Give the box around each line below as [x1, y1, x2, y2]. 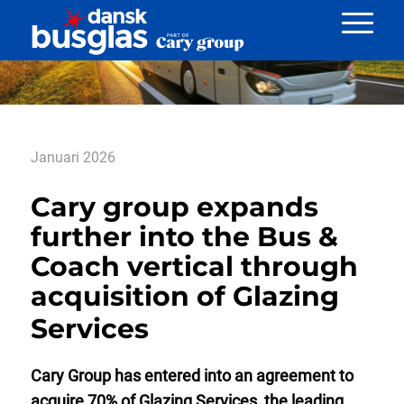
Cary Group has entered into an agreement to [30, 365, 353, 385]
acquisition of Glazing [30, 279, 339, 313]
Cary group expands [30, 189, 318, 224]
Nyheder [28, 13, 139, 42]
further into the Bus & [30, 219, 338, 253]
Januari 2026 [30, 148, 115, 166]
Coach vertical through [30, 249, 358, 283]
